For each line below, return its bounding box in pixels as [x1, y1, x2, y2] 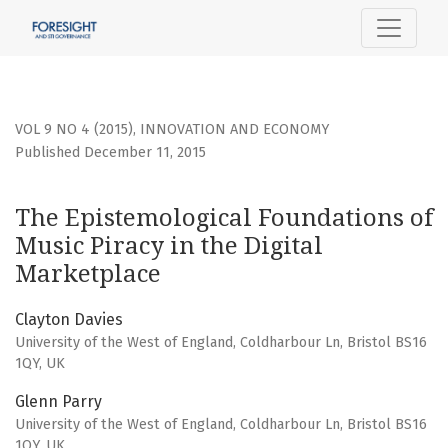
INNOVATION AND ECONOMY [140, 121, 329, 139]
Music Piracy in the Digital [15, 232, 323, 261]
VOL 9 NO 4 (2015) [15, 121, 133, 139]
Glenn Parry [15, 392, 102, 412]
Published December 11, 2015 [15, 144, 206, 162]
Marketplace [15, 260, 161, 289]
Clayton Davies [15, 310, 123, 330]
